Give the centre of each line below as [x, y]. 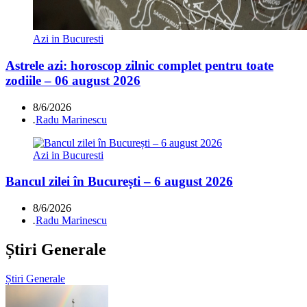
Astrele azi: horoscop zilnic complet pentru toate [139, 65]
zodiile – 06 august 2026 [73, 80]
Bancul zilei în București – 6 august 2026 [119, 182]
